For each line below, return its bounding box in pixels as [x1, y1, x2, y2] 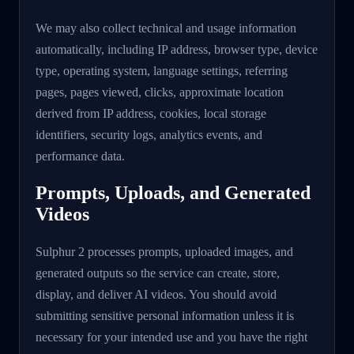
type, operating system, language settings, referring [36, 64, 288, 78]
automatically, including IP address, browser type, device [36, 43, 318, 57]
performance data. [36, 149, 125, 164]
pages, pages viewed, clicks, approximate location [36, 85, 284, 100]
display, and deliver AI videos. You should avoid [36, 288, 277, 302]
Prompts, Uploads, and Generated [36, 183, 311, 204]
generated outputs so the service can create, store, [36, 266, 280, 281]
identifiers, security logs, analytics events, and [36, 128, 262, 142]
